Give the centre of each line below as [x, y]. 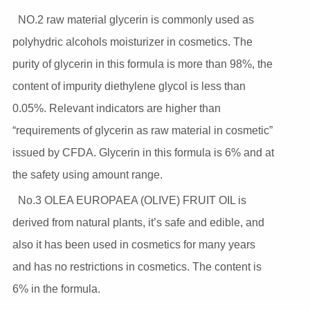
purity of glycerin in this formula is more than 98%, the [142, 64]
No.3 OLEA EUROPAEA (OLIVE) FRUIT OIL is [132, 201]
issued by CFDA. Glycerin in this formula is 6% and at [143, 153]
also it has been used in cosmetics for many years [134, 245]
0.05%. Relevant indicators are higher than [116, 109]
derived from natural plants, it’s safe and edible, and [138, 223]
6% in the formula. [56, 289]
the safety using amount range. [87, 175]
